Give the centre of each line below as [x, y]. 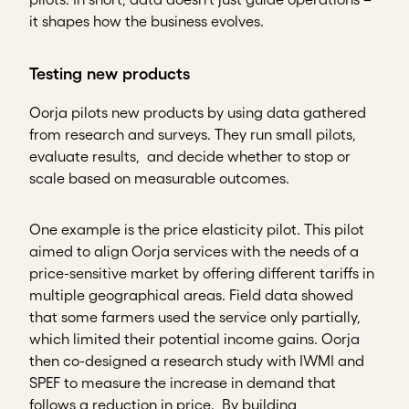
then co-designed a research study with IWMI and [197, 360]
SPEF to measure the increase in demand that [183, 382]
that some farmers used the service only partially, [195, 316]
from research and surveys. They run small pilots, [193, 134]
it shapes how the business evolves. [147, 21]
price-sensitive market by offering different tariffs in [202, 273]
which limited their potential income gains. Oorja [194, 338]
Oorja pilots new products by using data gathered [198, 112]
